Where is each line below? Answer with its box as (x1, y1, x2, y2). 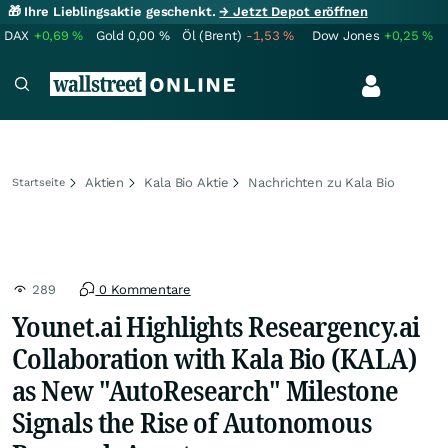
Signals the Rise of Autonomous (12, 403, 372, 441)
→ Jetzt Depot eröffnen (219, 4, 368, 19)
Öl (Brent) (182, 28, 242, 43)
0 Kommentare (95, 282, 191, 297)
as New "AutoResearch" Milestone (12, 371, 399, 409)
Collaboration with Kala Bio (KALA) (12, 339, 416, 377)
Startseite (12, 176, 65, 189)
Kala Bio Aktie (144, 175, 229, 190)
